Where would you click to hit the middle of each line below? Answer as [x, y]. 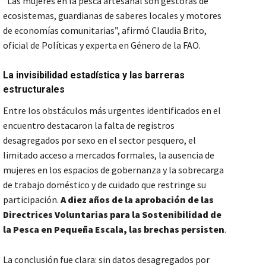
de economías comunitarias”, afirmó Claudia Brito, [105, 30]
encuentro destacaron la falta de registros [89, 125]
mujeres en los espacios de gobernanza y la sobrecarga [113, 170]
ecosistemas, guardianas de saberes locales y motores [112, 15]
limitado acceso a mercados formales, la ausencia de [109, 155]
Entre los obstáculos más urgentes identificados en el [112, 110]
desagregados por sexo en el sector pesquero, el [99, 140]
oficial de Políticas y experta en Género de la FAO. [103, 45]
